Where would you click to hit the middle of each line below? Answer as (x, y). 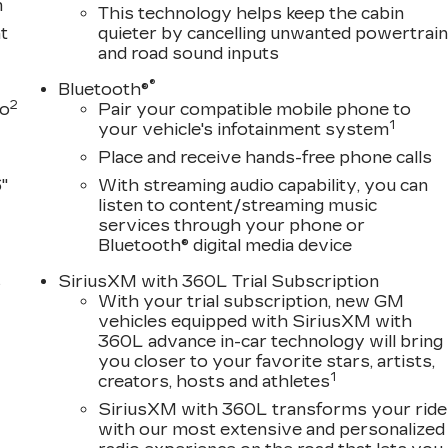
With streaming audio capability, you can (263, 186)
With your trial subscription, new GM (251, 302)
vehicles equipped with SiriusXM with (255, 322)
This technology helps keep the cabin (251, 14)
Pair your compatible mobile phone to (255, 110)
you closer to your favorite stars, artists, (267, 362)
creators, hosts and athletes (214, 382)
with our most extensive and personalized (272, 430)
